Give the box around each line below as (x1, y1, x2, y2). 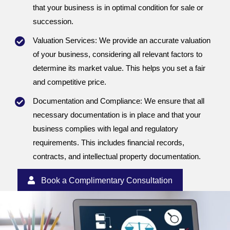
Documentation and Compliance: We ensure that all (33, 97, 204, 106)
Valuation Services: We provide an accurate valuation (33, 36, 210, 45)
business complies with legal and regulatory (33, 125, 178, 133)
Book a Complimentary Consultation (41, 176, 172, 185)
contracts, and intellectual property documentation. (33, 152, 201, 161)
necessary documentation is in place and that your (33, 111, 201, 120)
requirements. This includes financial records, (33, 139, 184, 147)
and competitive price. (33, 78, 106, 87)
